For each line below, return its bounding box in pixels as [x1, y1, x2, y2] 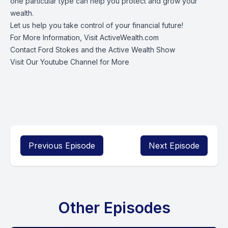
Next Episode [149, 140, 199, 151]
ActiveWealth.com [100, 33, 159, 42]
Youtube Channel [40, 58, 98, 66]
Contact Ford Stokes [10, 45, 79, 54]
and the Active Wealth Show [79, 45, 175, 54]
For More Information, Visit [10, 33, 100, 42]
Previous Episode [28, 140, 95, 151]
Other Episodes [58, 198, 170, 217]
